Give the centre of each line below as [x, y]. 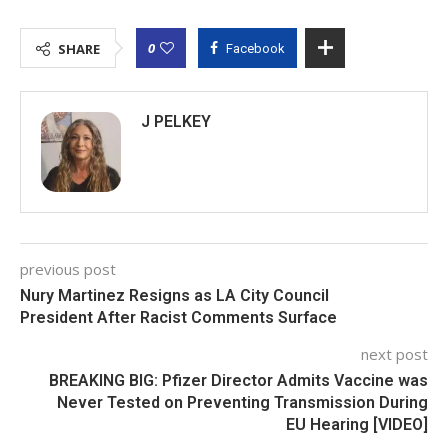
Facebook [255, 48]
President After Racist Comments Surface [178, 317]
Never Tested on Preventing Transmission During [242, 402]
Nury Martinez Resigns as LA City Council [174, 295]
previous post [68, 268]
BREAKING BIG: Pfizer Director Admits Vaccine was [238, 380]
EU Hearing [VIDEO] [357, 424]
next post [394, 353]
